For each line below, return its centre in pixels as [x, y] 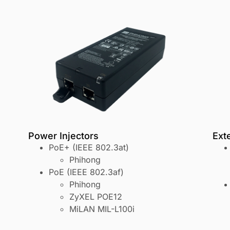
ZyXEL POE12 [96, 197]
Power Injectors [63, 136]
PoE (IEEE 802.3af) [86, 172]
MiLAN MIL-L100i [102, 209]
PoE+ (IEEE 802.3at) [89, 148]
